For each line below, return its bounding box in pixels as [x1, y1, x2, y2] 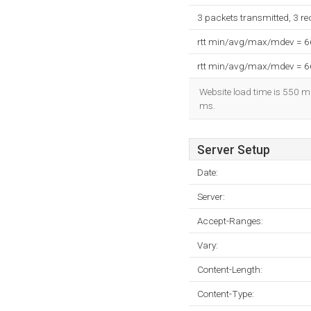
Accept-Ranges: [197, 215, 263, 226]
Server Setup [197, 143, 270, 157]
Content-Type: [197, 288, 254, 299]
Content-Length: [197, 264, 262, 275]
